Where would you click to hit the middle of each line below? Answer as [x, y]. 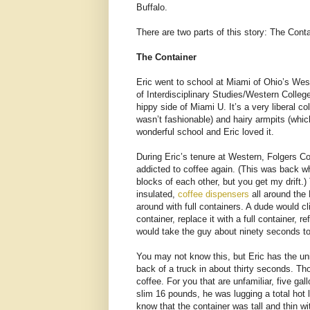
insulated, [157, 194]
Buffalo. [152, 7]
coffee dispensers [213, 194]
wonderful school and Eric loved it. [205, 131]
